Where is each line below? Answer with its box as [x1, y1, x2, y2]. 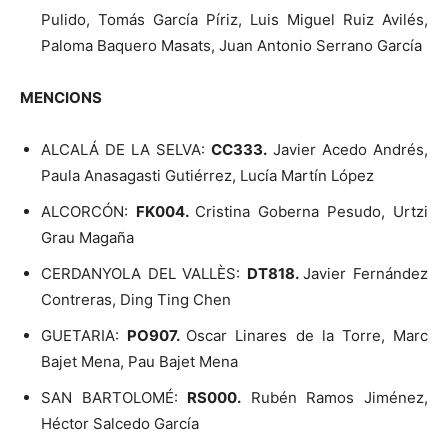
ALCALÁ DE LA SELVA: [41, 139, 211, 159]
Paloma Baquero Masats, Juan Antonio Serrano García [41, 35, 422, 55]
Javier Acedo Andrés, [267, 139, 428, 159]
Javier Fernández [303, 263, 429, 283]
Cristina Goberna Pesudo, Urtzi [195, 201, 428, 221]
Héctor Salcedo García [41, 413, 199, 433]
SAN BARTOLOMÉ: [41, 387, 188, 407]
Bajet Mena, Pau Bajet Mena [41, 351, 238, 371]
